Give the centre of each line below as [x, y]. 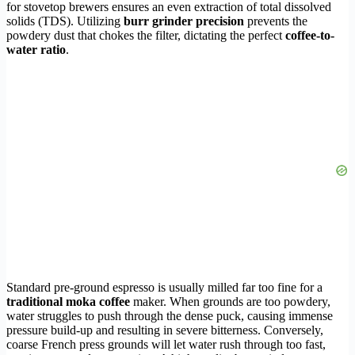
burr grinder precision [184, 21]
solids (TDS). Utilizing [65, 21]
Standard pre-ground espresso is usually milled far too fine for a [164, 287]
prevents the [276, 21]
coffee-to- [310, 35]
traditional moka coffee [68, 301]
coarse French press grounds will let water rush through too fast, [166, 344]
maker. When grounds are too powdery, [230, 301]
